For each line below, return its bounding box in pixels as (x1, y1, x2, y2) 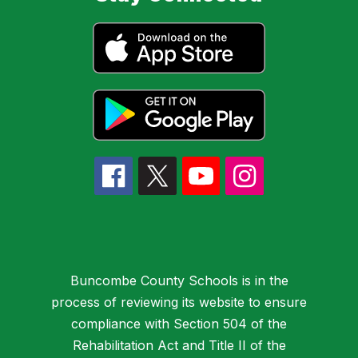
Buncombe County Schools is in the (70, 272, 288, 289)
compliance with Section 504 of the (71, 316, 287, 332)
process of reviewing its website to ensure (51, 294, 307, 311)
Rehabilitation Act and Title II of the (72, 337, 286, 354)
